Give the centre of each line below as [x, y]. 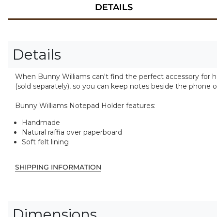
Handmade [41, 122]
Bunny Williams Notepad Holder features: [85, 106]
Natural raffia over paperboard [72, 132]
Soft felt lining [45, 142]
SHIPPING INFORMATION [58, 167]
